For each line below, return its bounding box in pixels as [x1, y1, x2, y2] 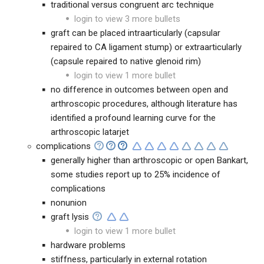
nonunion [51, 197, 87, 208]
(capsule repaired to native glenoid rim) [51, 56, 201, 67]
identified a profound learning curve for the [51, 113, 216, 123]
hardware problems [51, 240, 126, 250]
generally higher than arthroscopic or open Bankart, [51, 155, 248, 166]
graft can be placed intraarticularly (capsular [51, 28, 220, 38]
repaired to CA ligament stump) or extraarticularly [51, 42, 242, 52]
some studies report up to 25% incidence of [51, 169, 220, 180]
